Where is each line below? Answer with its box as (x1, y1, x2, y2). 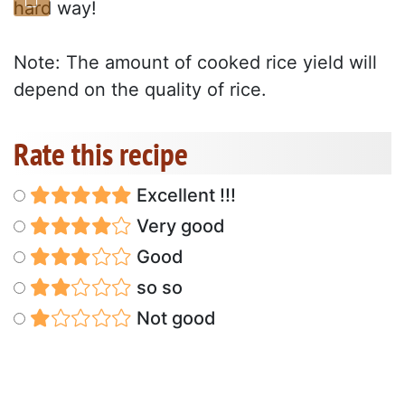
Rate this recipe (14, 133, 188, 175)
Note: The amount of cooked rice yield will (14, 52, 377, 74)
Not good (131, 307, 216, 330)
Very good (131, 215, 225, 238)
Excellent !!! (131, 184, 236, 207)
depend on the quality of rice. (14, 79, 267, 101)
